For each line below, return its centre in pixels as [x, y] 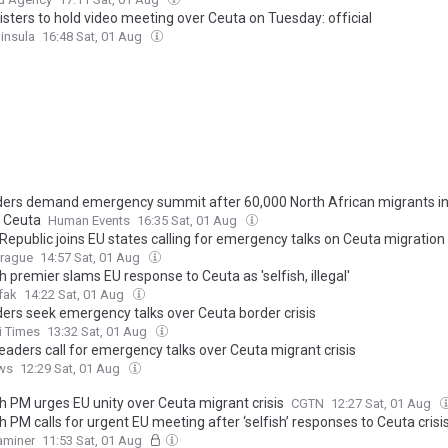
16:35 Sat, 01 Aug [188, 221]
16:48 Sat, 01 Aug [93, 37]
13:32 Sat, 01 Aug [98, 332]
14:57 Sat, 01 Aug [91, 258]
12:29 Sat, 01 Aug [71, 369]
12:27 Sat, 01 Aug [382, 404]
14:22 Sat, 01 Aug [75, 295]
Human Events [89, 221]
